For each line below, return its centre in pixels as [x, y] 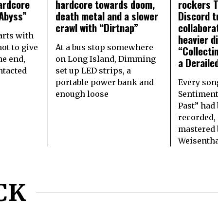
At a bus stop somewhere [104, 47]
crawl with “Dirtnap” [97, 27]
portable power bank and [104, 82]
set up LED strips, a [93, 70]
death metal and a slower [107, 16]
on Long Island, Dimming [105, 59]
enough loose [82, 94]
